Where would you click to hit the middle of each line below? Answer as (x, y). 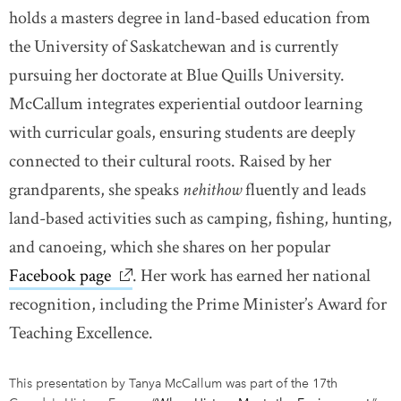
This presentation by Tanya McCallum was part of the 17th (173, 384)
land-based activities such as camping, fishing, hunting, (200, 218)
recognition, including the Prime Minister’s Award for (198, 304)
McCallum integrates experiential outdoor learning (186, 104)
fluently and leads (304, 190)
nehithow (212, 190)
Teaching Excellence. (81, 333)
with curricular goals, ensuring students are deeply (182, 132)
